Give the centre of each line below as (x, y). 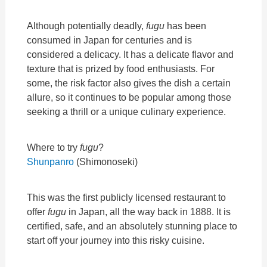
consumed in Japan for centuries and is (110, 40)
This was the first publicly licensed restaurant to (127, 198)
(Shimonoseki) (106, 162)
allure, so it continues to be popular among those (129, 97)
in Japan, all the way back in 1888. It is (149, 212)
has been (186, 25)
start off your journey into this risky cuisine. (117, 240)
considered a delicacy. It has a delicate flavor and (131, 54)
